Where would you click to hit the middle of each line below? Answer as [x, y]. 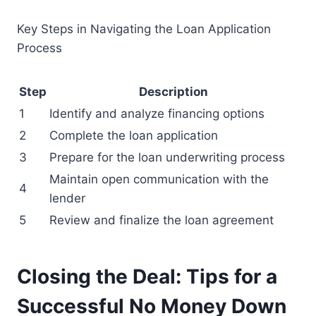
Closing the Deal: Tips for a [147, 277]
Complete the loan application [134, 136]
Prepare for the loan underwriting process [167, 158]
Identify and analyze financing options [157, 114]
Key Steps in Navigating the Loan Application [144, 29]
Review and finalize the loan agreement [162, 220]
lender [67, 199]
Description [173, 92]
